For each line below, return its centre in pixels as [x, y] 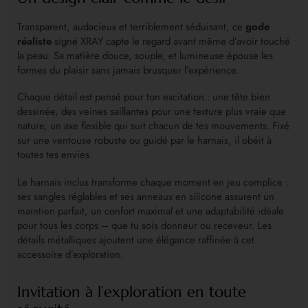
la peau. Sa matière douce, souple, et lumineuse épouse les [145, 55]
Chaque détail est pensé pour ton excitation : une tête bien [144, 97]
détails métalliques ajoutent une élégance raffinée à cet [136, 240]
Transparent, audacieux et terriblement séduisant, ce [131, 26]
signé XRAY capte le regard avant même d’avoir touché [171, 41]
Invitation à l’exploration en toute [132, 291]
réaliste [34, 41]
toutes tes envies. [55, 155]
